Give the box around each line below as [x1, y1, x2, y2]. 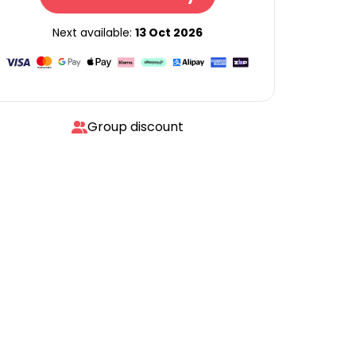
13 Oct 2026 [134, 25, 203, 41]
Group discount [87, 118, 184, 136]
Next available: [52, 25, 135, 41]
